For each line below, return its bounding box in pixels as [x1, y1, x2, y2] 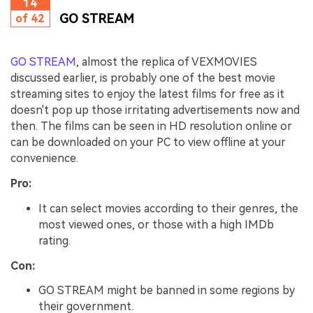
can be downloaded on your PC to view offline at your [10, 136, 286, 150]
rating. [38, 233, 71, 247]
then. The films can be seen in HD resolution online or [10, 119, 292, 133]
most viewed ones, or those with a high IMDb [38, 217, 274, 231]
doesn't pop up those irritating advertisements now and [10, 103, 300, 117]
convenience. [10, 152, 78, 166]
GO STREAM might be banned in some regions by [38, 284, 295, 298]
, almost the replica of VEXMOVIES [76, 55, 257, 69]
